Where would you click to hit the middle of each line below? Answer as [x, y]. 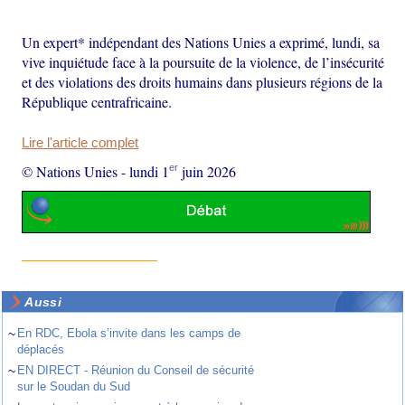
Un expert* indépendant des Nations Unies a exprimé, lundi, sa [201, 42]
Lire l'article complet [80, 142]
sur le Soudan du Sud [74, 387]
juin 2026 [207, 171]
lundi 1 [150, 171]
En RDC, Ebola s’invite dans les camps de [129, 334]
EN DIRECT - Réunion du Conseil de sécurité [136, 371]
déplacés [41, 350]
